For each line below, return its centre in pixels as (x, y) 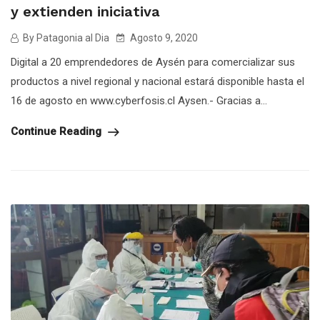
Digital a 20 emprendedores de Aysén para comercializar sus (153, 62)
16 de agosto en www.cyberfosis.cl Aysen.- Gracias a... (139, 100)
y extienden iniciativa (85, 11)
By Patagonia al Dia (65, 37)
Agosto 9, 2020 (163, 37)
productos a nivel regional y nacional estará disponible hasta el (157, 81)
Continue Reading (57, 131)
